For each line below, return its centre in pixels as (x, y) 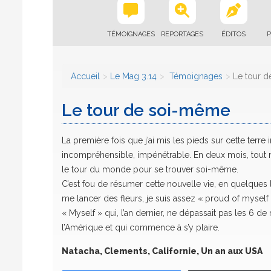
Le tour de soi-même (146, 110)
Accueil (85, 76)
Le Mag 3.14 (133, 76)
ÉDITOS (233, 34)
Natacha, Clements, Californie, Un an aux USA (162, 251)
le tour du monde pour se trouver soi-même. (150, 169)
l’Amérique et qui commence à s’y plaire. (141, 227)
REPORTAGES (182, 34)
